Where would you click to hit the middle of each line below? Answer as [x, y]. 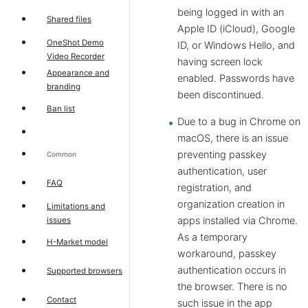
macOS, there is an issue [233, 138]
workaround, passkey [227, 253]
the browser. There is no [232, 286]
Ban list [61, 108]
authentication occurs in [232, 270]
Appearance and [78, 73]
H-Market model [77, 242]
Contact [62, 299]
